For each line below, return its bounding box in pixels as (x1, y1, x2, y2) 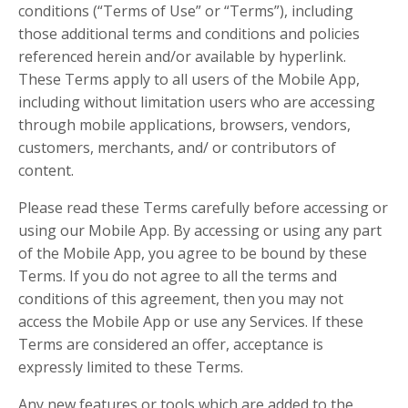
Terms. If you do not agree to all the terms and (18, 266, 337, 286)
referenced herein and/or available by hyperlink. (18, 46, 346, 66)
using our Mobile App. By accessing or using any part (18, 220, 382, 240)
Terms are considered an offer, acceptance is (18, 334, 323, 354)
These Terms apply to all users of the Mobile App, (18, 69, 360, 89)
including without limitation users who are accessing (18, 92, 375, 112)
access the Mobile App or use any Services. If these (18, 311, 363, 331)
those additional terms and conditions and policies (18, 24, 360, 44)
